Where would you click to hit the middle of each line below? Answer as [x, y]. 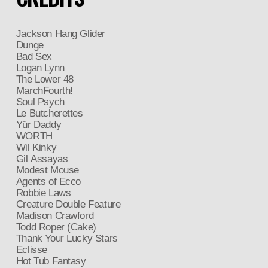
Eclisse [31, 249]
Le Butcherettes [49, 113]
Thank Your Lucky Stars [67, 238]
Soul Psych [40, 102]
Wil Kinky [36, 147]
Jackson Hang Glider [60, 33]
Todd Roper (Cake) [56, 227]
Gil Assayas [42, 159]
